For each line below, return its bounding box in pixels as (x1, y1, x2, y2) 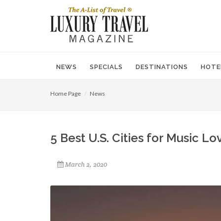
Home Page (50, 90, 81, 97)
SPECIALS (90, 63, 123, 71)
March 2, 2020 (65, 160, 107, 169)
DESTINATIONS (136, 63, 188, 71)
